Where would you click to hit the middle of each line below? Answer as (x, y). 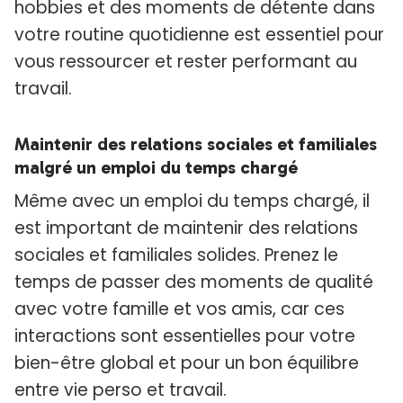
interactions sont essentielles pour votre (185, 336)
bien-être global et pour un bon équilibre (187, 363)
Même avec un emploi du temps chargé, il (192, 201)
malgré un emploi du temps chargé (156, 168)
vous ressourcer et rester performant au (186, 62)
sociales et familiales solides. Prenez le (176, 255)
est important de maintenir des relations (186, 228)
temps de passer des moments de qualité (194, 282)
